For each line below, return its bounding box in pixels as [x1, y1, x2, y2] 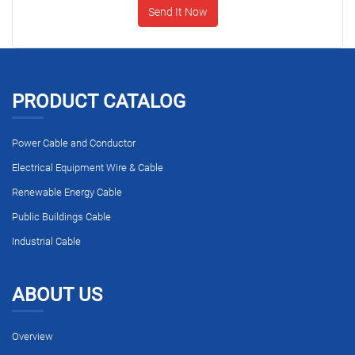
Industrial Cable [12, 235, 81, 248]
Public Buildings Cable [12, 211, 111, 223]
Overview [12, 330, 53, 342]
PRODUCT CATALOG [12, 90, 185, 113]
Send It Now [147, 5, 208, 19]
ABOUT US [12, 283, 102, 306]
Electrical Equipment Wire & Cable [12, 161, 163, 174]
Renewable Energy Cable [12, 185, 122, 198]
